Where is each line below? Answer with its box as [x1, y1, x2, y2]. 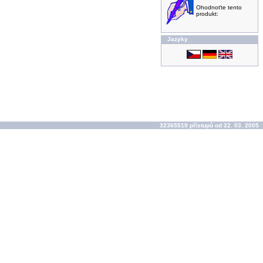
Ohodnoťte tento [196, 4, 242, 11]
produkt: [196, 11, 218, 17]
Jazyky [167, 36, 188, 42]
